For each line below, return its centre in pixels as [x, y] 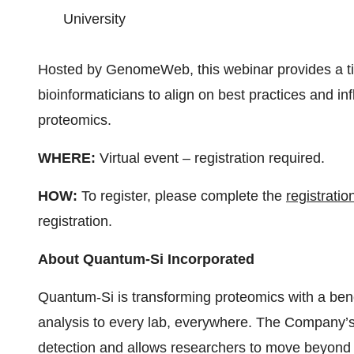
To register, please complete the [182, 196]
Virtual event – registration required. [210, 158]
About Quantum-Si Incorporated [146, 259]
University [94, 19]
